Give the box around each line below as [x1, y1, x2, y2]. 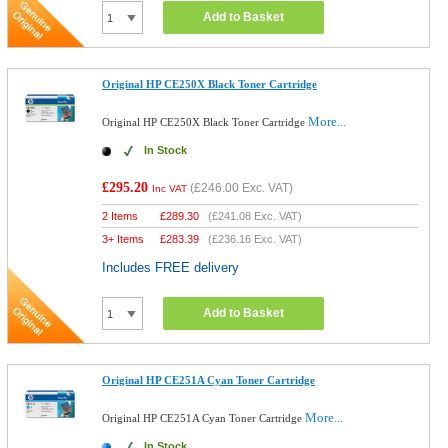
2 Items [102, 210, 139, 222]
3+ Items [102, 233, 145, 245]
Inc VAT [152, 183, 188, 194]
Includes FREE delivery [102, 260, 240, 275]
